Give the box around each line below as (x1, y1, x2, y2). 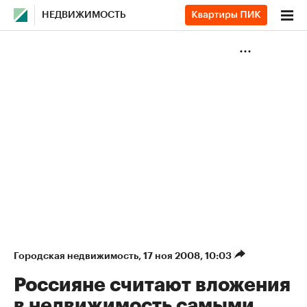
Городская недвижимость (14, 251, 138, 260)
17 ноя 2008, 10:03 (143, 251, 234, 260)
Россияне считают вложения (14, 275, 291, 295)
